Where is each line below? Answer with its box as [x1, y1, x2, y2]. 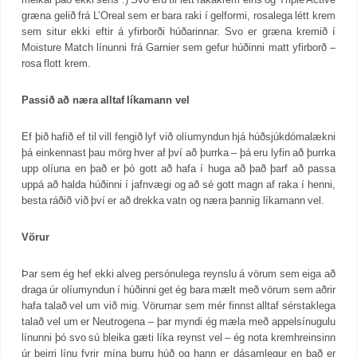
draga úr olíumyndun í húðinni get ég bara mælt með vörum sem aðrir [22, 283, 335, 296]
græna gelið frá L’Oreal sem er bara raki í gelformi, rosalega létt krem [22, 9, 335, 22]
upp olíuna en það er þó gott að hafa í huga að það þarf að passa [22, 162, 335, 175]
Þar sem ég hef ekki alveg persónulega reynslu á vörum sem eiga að [22, 267, 335, 280]
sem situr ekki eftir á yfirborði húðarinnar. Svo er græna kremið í [22, 25, 335, 37]
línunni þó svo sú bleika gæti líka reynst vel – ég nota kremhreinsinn [22, 331, 335, 343]
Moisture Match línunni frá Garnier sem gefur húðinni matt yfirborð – [22, 41, 335, 53]
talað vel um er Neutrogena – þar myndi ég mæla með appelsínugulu [22, 315, 335, 328]
